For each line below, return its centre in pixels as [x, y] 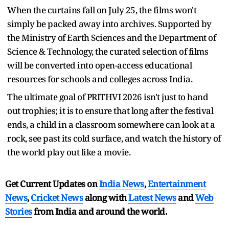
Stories [19, 212]
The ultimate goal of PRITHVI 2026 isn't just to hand [108, 97]
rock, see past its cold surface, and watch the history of [114, 139]
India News [121, 184]
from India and [64, 212]
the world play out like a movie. [69, 152]
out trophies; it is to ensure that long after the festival [110, 111]
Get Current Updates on [52, 184]
